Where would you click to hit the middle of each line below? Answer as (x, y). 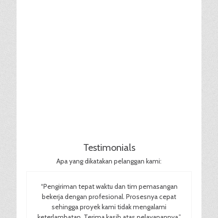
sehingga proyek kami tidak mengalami (109, 207)
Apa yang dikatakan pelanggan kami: (109, 161)
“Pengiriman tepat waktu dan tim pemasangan (109, 186)
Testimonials (109, 147)
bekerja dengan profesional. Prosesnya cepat (109, 196)
